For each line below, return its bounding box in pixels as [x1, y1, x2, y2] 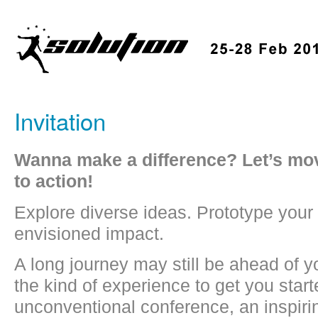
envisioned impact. [14, 223, 164, 243]
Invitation [14, 104, 106, 137]
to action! [14, 171, 93, 192]
